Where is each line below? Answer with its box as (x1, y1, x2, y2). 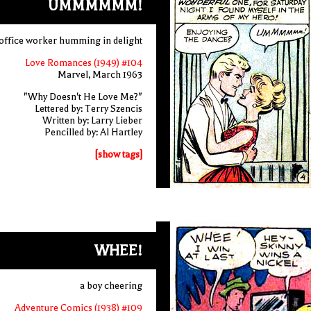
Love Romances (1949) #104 (24, 57, 142, 69)
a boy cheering (79, 280, 142, 292)
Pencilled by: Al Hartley (44, 126, 142, 138)
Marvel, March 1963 (57, 69, 142, 81)
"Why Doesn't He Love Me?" (23, 91, 142, 103)
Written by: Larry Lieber (42, 115, 142, 126)
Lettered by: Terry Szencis (34, 103, 142, 115)
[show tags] (94, 149, 142, 160)
